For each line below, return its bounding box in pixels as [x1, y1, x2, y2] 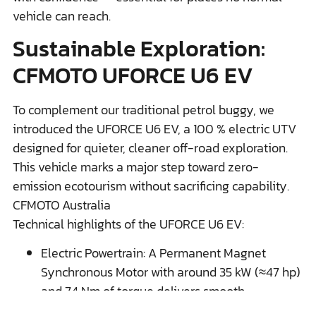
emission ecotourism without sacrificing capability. [13, 176, 289, 195]
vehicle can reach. [13, 6, 111, 25]
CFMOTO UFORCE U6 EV [13, 58, 253, 92]
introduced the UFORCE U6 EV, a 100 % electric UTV [13, 119, 296, 138]
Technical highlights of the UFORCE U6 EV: [13, 214, 244, 233]
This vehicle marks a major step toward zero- [13, 157, 259, 176]
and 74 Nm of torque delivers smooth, [41, 281, 248, 301]
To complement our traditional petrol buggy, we [13, 99, 274, 119]
